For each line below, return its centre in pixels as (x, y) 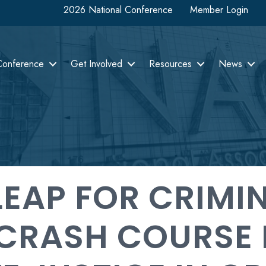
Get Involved (97, 64)
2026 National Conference (118, 10)
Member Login (219, 10)
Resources (171, 64)
